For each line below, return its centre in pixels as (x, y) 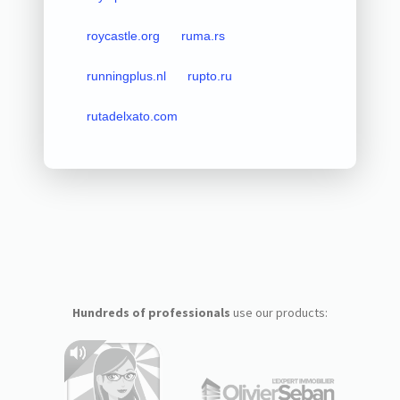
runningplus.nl (126, 75)
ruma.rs (203, 35)
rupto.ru (209, 75)
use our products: (279, 312)
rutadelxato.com (132, 116)
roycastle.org (123, 35)
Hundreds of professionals (151, 312)
